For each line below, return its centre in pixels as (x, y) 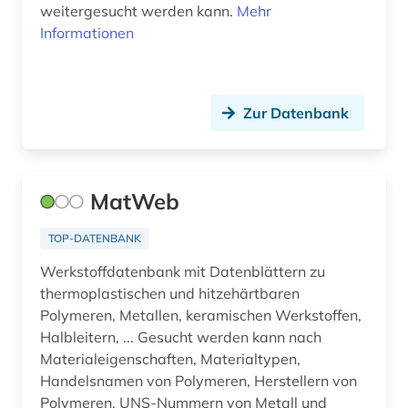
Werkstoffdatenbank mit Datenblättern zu (183, 272)
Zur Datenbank (296, 113)
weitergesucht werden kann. (138, 11)
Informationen (87, 33)
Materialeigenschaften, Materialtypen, (170, 359)
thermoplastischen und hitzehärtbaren (105, 294)
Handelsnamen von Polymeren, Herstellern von (199, 381)
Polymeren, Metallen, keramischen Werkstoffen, (201, 316)
